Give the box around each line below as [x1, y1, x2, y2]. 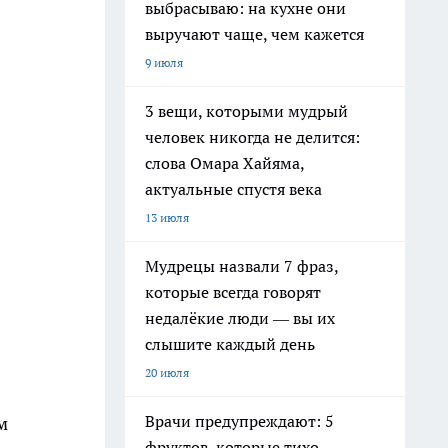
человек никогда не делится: [145, 127, 360, 147]
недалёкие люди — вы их [145, 308, 335, 328]
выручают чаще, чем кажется [145, 24, 364, 44]
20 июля [145, 365, 189, 380]
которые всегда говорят [145, 282, 321, 302]
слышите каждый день [145, 334, 315, 354]
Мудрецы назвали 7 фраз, [145, 256, 339, 276]
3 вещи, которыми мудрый [145, 101, 348, 121]
